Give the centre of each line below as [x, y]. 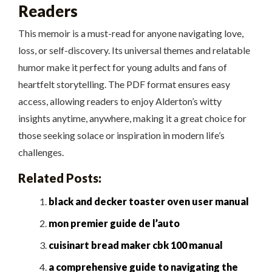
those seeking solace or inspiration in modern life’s [121, 135]
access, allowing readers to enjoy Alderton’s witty [120, 101]
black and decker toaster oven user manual [148, 202]
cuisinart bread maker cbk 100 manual [135, 245]
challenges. [41, 152]
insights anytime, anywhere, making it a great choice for [132, 118]
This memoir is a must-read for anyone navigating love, [131, 33]
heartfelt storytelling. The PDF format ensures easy [124, 84]
